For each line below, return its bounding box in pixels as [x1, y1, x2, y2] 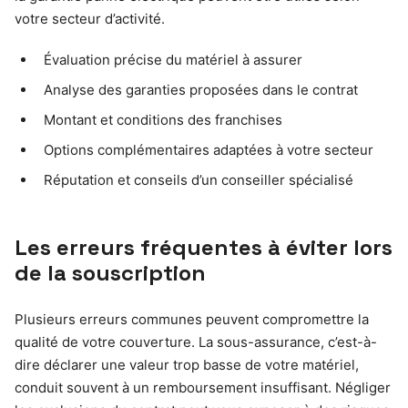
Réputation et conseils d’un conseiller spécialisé [44, 170, 353, 189]
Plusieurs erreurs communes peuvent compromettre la [15, 310, 369, 328]
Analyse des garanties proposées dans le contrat [44, 80, 358, 98]
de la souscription [15, 258, 206, 287]
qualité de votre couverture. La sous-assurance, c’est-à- [15, 332, 377, 351]
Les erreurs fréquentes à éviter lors [15, 232, 393, 261]
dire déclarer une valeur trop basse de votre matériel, [15, 355, 359, 373]
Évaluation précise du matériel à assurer [44, 50, 302, 68]
